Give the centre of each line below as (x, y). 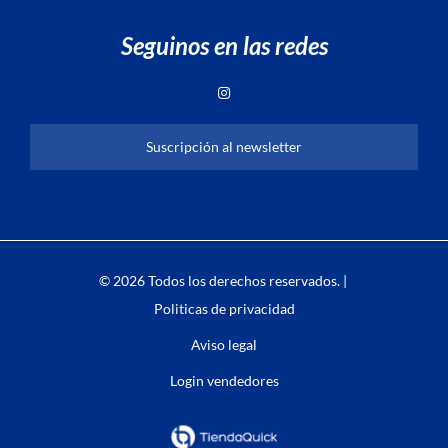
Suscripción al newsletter (224, 146)
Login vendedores (224, 380)
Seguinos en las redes (224, 45)
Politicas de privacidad (224, 308)
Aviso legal (224, 344)
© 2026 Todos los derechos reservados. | (224, 280)
